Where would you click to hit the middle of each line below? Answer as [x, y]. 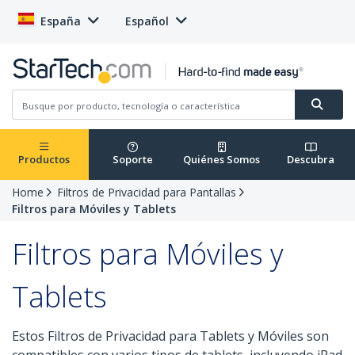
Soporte [133, 160]
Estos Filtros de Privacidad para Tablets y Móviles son [170, 336]
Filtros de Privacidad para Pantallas [147, 193]
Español [147, 21]
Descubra [311, 160]
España [61, 21]
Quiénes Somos [222, 160]
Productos [44, 160]
